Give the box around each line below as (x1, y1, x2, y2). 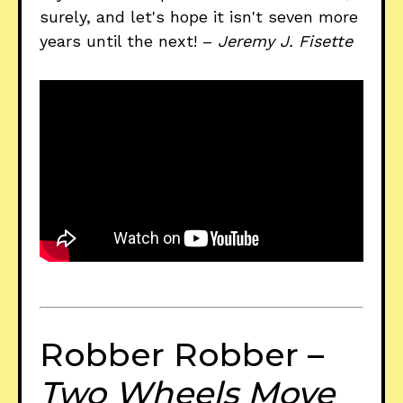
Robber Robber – (40, 334, 324, 374)
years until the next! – (40, 31, 218, 51)
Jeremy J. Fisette (218, 31, 353, 51)
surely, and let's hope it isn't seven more (40, 7, 358, 27)
